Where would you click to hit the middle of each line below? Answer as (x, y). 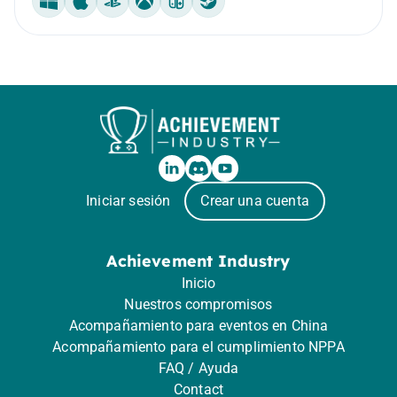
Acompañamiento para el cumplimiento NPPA (198, 346)
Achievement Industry (198, 261)
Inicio (198, 283)
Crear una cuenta (255, 200)
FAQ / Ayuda (198, 368)
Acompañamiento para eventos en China (198, 325)
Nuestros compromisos (198, 304)
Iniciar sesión (128, 200)
